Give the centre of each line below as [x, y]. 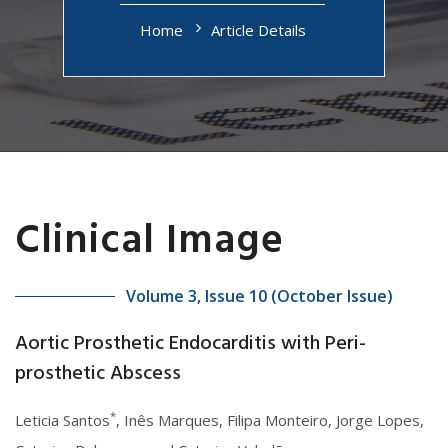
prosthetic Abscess [98, 374]
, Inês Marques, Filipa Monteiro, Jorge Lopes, [270, 420]
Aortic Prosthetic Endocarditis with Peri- [190, 344]
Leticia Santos [62, 420]
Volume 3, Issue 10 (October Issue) [259, 296]
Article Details [258, 30]
